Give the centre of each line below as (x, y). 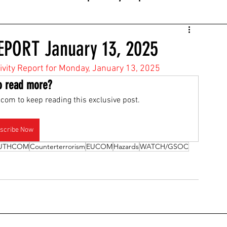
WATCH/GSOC (164, 146)
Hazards (126, 146)
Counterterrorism (58, 146)
